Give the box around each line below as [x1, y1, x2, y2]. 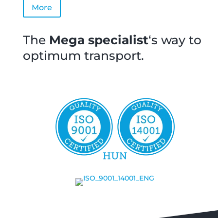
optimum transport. [23, 48, 145, 63]
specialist [88, 32, 149, 47]
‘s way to [148, 32, 202, 47]
